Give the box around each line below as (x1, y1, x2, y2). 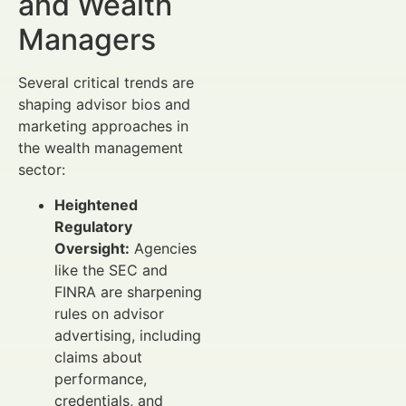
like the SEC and (54, 260, 168, 279)
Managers (18, 22, 156, 58)
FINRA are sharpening (54, 282, 202, 301)
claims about (54, 347, 142, 366)
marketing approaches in (18, 117, 188, 136)
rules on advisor (54, 304, 164, 323)
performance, (54, 369, 147, 388)
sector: (18, 160, 65, 179)
